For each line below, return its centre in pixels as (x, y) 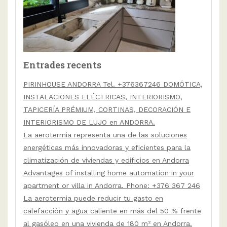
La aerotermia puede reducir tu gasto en (93, 198)
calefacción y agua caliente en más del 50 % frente (112, 211)
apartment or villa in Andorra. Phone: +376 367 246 (112, 186)
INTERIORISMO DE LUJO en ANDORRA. (89, 122)
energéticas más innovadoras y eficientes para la (107, 148)
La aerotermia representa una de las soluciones (105, 135)
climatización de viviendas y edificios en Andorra (106, 160)
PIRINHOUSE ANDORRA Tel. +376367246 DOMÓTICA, (113, 84)
